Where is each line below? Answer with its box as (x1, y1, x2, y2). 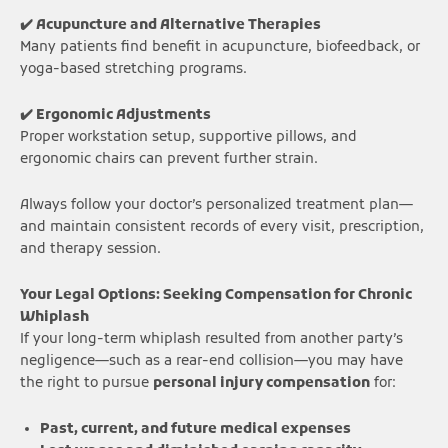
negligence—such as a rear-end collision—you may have (20, 352, 403, 370)
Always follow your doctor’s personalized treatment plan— (20, 196, 413, 214)
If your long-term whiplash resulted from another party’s (20, 330, 403, 348)
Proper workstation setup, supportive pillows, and (20, 129, 357, 147)
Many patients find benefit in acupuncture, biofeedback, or (20, 39, 420, 57)
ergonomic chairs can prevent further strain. (20, 151, 318, 169)
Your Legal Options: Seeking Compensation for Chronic (20, 286, 412, 304)
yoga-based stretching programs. (20, 61, 247, 79)
